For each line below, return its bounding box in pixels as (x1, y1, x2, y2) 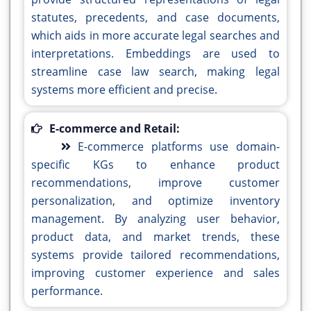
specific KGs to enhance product (31, 157, 280, 173)
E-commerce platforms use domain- (77, 139, 280, 155)
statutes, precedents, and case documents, (31, 10, 280, 26)
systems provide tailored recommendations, (31, 247, 280, 263)
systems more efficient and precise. (31, 82, 217, 98)
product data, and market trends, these (31, 229, 280, 245)
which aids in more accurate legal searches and (31, 28, 280, 44)
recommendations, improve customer (31, 175, 280, 191)
